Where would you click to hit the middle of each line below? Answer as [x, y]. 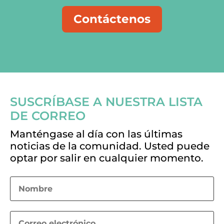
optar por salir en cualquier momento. [107, 158]
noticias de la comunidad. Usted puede [110, 146]
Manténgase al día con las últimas [96, 134]
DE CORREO [48, 115]
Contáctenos [112, 19]
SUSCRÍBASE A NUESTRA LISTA [106, 101]
